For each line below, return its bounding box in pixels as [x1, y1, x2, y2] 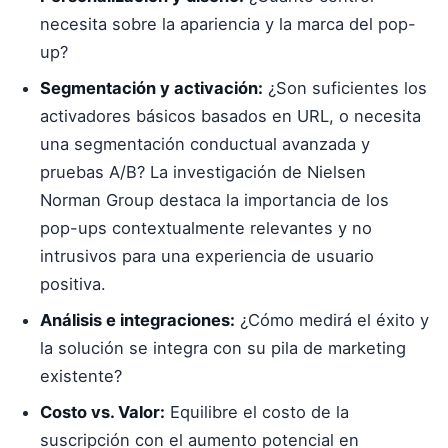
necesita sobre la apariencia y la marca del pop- [40, 14, 416, 34]
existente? [40, 366, 122, 386]
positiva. [40, 274, 106, 294]
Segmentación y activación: [40, 78, 263, 98]
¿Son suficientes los [263, 78, 427, 98]
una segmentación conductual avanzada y [40, 134, 370, 154]
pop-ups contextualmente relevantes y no [40, 218, 372, 238]
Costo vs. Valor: [40, 402, 165, 422]
